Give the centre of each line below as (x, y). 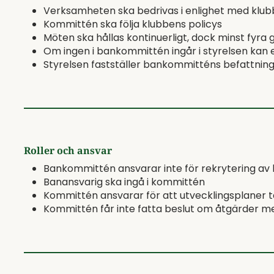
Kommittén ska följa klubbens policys (133, 24)
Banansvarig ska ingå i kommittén (124, 182)
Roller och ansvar (68, 150)
